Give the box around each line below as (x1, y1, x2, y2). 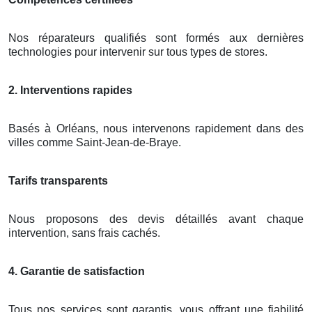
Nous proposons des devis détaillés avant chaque (8, 213, 304, 226)
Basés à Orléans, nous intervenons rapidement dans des (8, 123, 304, 135)
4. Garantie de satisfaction (8, 265, 145, 278)
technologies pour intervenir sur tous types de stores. (8, 46, 267, 58)
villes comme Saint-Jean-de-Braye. (8, 136, 181, 149)
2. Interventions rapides (8, 84, 132, 97)
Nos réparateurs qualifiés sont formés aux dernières (8, 32, 304, 45)
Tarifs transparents (8, 175, 108, 187)
